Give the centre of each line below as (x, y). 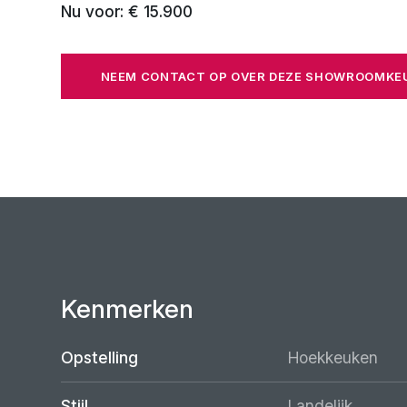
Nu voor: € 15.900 (127, 12)
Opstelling (100, 358)
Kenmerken (128, 309)
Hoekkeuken (333, 358)
